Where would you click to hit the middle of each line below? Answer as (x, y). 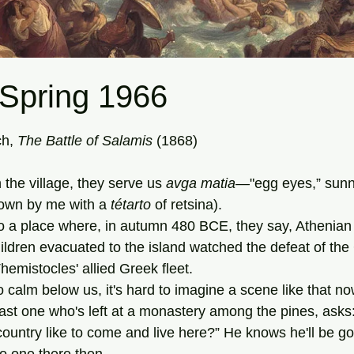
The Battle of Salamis (87, 141)
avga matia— (208, 183)
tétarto (131, 205)
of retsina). (186, 205)
